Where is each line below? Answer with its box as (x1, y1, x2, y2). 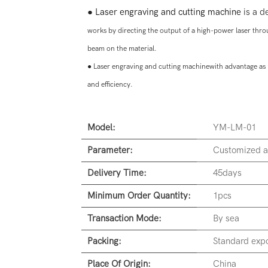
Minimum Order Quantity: (87, 190, 191, 202)
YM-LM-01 (212, 122, 256, 133)
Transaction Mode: (87, 213, 162, 224)
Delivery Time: (87, 167, 147, 179)
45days (212, 167, 242, 179)
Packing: (87, 236, 121, 247)
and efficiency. (87, 80, 135, 89)
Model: (87, 122, 115, 133)
